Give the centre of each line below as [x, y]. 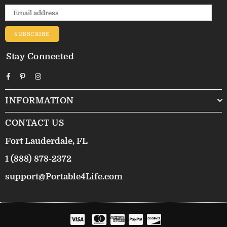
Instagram [56, 76]
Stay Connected [40, 57]
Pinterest [39, 76]
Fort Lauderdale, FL [46, 141]
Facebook [24, 76]
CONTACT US [34, 123]
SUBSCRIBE [32, 34]
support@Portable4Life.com [64, 177]
